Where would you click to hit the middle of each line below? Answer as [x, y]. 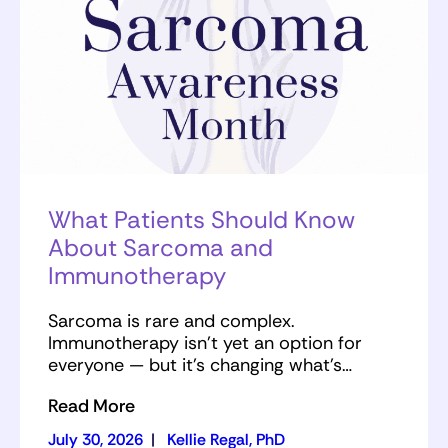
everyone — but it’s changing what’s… [200, 365]
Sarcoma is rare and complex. [171, 321]
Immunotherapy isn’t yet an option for [205, 343]
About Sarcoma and [160, 248]
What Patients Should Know [201, 220]
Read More [91, 406]
